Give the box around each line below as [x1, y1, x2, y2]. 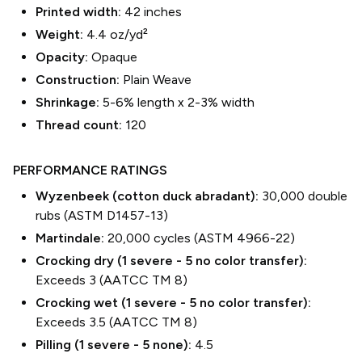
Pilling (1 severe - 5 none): [36, 337, 195, 352]
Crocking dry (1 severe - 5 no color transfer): [36, 253, 307, 268]
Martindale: [36, 230, 107, 246]
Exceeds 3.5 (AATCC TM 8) [36, 314, 197, 330]
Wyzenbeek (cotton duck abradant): [36, 188, 262, 204]
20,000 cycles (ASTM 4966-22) [107, 230, 295, 246]
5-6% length [103, 95, 175, 110]
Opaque [91, 49, 137, 65]
